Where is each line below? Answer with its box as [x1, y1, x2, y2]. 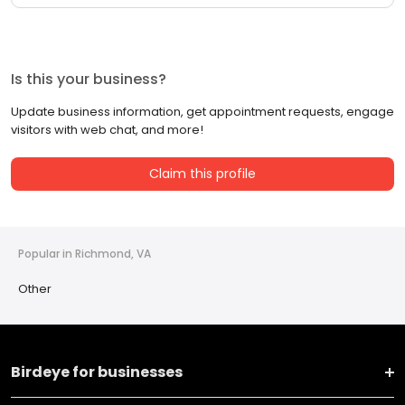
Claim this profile [149, 165, 256, 184]
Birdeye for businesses [11, 362, 183, 383]
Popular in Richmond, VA [18, 246, 151, 262]
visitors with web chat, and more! [11, 121, 203, 139]
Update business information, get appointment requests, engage [11, 103, 394, 121]
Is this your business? [11, 69, 166, 90]
